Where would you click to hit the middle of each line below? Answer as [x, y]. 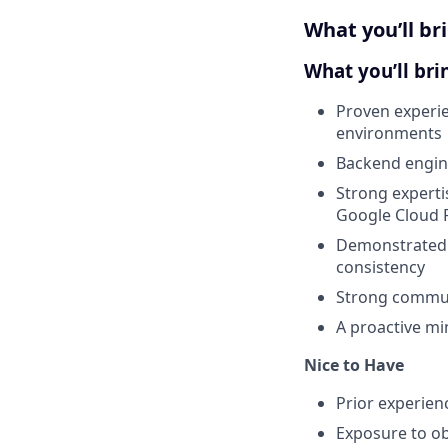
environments [389, 133]
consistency [380, 267]
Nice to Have [354, 365]
